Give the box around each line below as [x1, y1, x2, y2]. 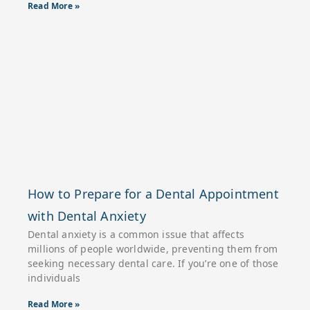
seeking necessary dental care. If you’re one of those [28, 257, 279, 270]
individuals [28, 271, 81, 284]
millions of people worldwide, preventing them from [28, 242, 278, 255]
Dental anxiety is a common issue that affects [28, 228, 245, 241]
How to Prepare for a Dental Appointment [28, 185, 279, 202]
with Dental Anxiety [28, 208, 146, 224]
